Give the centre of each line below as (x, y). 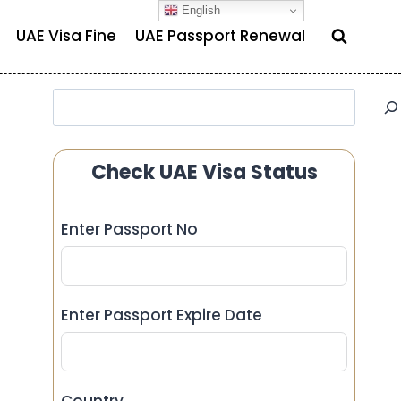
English (200, 10)
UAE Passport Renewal (220, 36)
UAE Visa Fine (67, 36)
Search (79, 99)
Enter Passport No (130, 229)
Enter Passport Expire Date (162, 315)
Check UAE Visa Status (204, 172)
